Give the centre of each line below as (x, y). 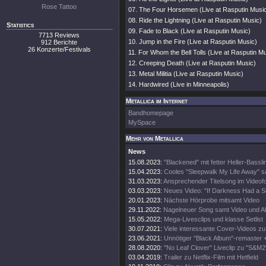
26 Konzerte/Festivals (59, 49)
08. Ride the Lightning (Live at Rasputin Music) (195, 20)
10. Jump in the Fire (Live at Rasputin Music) (193, 42)
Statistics (20, 25)
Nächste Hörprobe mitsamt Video (212, 200)
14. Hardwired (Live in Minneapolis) (179, 84)
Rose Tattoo (59, 7)
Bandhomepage (151, 113)
